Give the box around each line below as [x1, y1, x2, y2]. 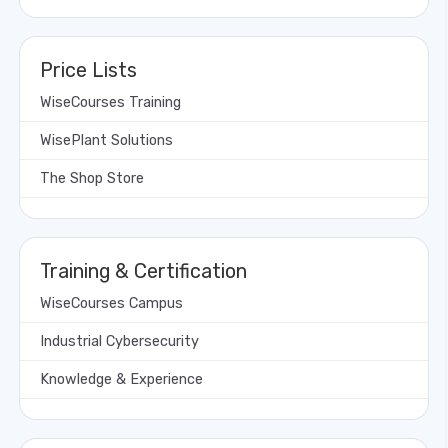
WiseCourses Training [40, 93, 181, 111]
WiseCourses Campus [40, 294, 183, 312]
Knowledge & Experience [40, 370, 203, 388]
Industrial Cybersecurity [40, 332, 199, 350]
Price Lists [40, 57, 137, 82]
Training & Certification [40, 258, 247, 283]
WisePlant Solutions [40, 131, 173, 149]
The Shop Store [40, 169, 144, 187]
